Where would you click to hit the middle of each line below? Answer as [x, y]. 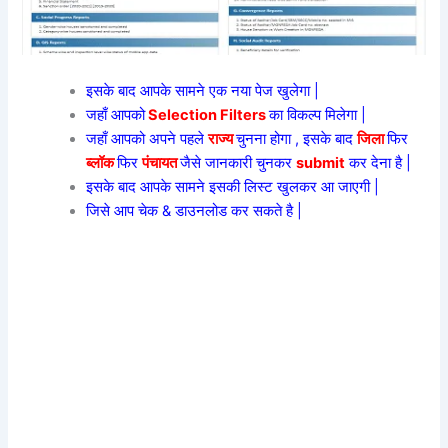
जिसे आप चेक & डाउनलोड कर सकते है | [194, 210]
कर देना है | [380, 162]
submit [321, 162]
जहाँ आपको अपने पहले [147, 138]
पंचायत [160, 162]
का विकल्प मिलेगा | [318, 114]
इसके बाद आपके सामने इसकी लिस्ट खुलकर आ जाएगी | [233, 186]
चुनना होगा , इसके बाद [297, 138]
